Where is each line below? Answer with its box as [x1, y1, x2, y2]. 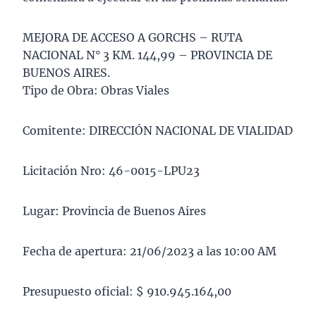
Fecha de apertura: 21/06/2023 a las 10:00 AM [23, 244, 276, 259]
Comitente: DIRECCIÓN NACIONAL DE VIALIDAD [23, 123, 293, 138]
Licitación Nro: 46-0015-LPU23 [23, 164, 200, 178]
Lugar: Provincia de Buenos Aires [23, 204, 206, 219]
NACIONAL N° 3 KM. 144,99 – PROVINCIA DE [23, 48, 272, 63]
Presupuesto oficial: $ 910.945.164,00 [23, 284, 231, 299]
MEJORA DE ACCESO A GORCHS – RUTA [23, 30, 243, 45]
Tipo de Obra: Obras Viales [23, 83, 169, 98]
